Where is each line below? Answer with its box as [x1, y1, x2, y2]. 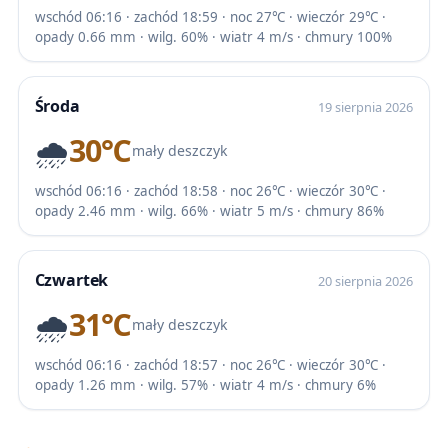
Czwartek [34, 268, 109, 291]
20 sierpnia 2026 [318, 271, 414, 290]
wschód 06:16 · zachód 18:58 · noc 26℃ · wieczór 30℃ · [34, 182, 386, 201]
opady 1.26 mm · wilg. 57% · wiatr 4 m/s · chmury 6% [34, 376, 376, 395]
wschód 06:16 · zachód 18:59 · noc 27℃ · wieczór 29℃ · [34, 8, 386, 27]
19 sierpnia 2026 [318, 97, 414, 116]
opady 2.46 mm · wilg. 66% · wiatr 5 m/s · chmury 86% [34, 202, 384, 221]
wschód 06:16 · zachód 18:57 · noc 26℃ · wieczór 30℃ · [34, 356, 386, 375]
